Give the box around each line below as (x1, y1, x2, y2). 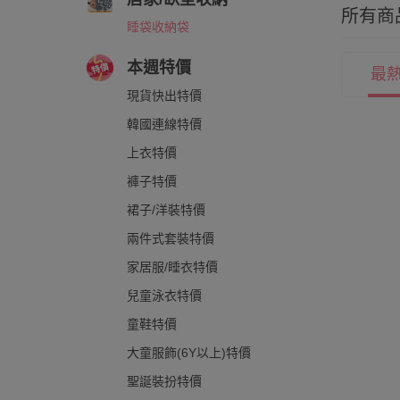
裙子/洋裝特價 (127, 203, 205, 217)
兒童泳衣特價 (127, 288, 202, 303)
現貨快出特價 (127, 88, 202, 103)
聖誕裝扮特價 (127, 374, 202, 388)
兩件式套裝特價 (127, 231, 214, 246)
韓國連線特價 (127, 117, 202, 131)
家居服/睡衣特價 (127, 260, 218, 274)
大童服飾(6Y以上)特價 (127, 346, 251, 360)
